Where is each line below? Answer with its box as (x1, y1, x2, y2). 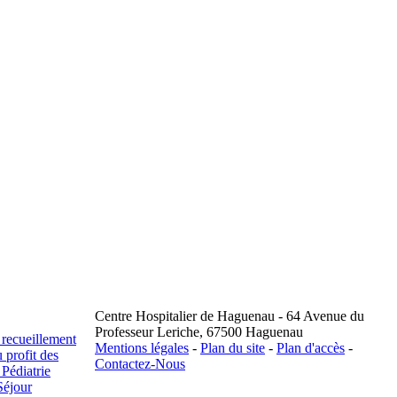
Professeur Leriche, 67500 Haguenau (95, 324, 303, 339)
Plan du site (200, 340, 265, 355)
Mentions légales (95, 340, 189, 355)
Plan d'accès (276, 340, 345, 355)
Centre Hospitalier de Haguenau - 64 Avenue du (95, 308, 364, 323)
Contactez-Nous (95, 356, 185, 371)
